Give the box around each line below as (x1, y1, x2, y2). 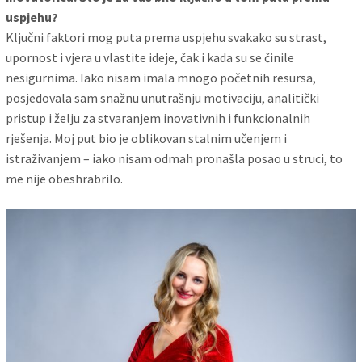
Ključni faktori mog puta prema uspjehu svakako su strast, (6, 28, 327, 45)
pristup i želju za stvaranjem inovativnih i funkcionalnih (6, 109, 311, 126)
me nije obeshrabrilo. (6, 170, 124, 187)
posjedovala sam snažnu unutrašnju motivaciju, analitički (6, 89, 320, 106)
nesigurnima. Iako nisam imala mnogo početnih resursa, (6, 69, 317, 86)
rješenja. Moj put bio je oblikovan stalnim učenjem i (6, 129, 288, 146)
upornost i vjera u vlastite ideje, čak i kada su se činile (6, 48, 295, 65)
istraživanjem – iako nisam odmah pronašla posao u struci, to (6, 149, 343, 166)
